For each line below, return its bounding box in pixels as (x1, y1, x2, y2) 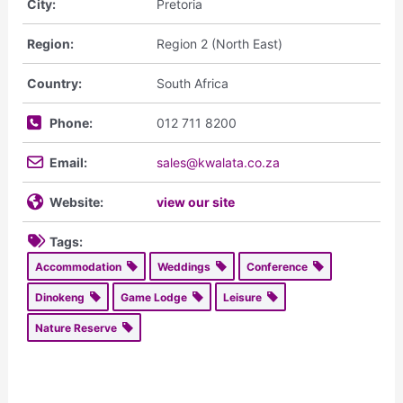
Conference (246, 259, 313, 273)
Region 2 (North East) (156, 35, 282, 51)
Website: (49, 193, 103, 210)
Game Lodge (120, 290, 193, 304)
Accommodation (34, 259, 127, 273)
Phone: (49, 114, 93, 130)
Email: (49, 154, 87, 170)
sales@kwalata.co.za (156, 154, 280, 170)
